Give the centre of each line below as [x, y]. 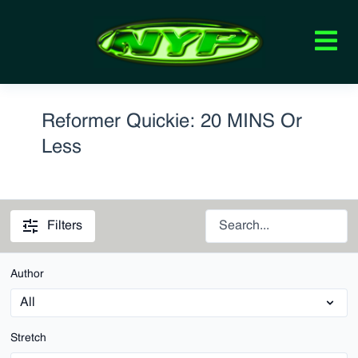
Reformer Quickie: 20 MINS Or [171, 122]
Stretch [29, 338]
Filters [65, 226]
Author [28, 274]
